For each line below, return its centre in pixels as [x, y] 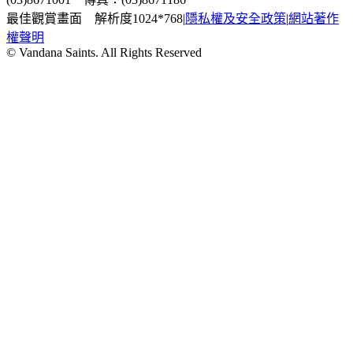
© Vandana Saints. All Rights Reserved [104, 53]
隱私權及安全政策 [236, 19]
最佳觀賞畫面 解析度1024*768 [95, 19]
